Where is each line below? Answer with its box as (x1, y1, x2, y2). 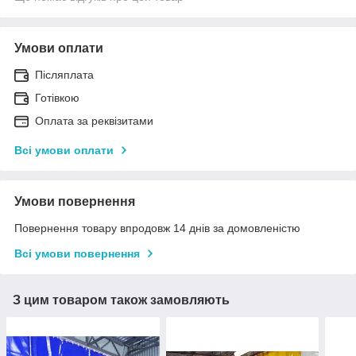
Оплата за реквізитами (35, 114, 153, 128)
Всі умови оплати (14, 144, 114, 157)
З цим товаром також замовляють (13, 293, 230, 308)
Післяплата (35, 68, 94, 82)
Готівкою (35, 91, 79, 105)
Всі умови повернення (14, 247, 140, 261)
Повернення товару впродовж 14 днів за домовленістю (14, 222, 300, 235)
